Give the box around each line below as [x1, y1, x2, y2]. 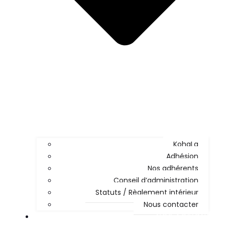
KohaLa [173, 139, 198, 150]
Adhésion [166, 151, 198, 162]
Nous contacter [144, 199, 198, 210]
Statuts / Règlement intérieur [95, 187, 198, 198]
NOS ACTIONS [156, 211, 211, 222]
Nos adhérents [148, 163, 198, 174]
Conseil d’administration [114, 175, 198, 186]
